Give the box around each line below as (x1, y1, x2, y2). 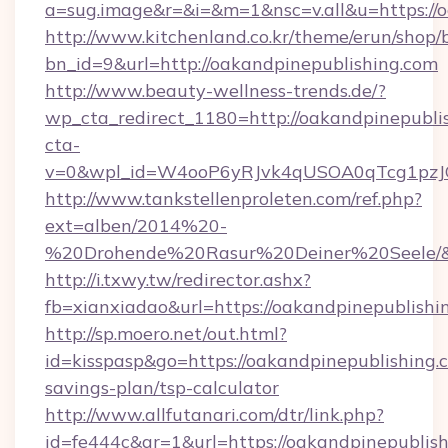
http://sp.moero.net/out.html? (45, 322, 287, 345)
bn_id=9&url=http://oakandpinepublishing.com (45, 52, 438, 75)
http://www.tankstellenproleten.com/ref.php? (45, 187, 422, 210)
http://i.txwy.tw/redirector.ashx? (45, 268, 311, 291)
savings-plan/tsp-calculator (45, 376, 279, 399)
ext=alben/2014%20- (45, 214, 227, 237)
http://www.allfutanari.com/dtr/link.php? (45, 403, 384, 426)
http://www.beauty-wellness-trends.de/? (45, 79, 386, 102)
